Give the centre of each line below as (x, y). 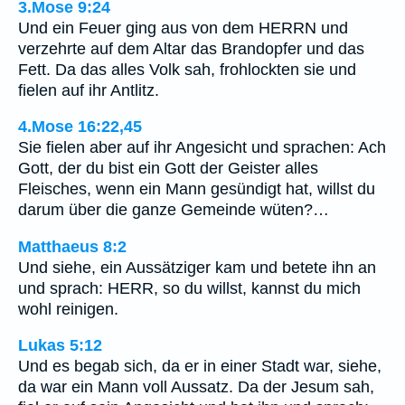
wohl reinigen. (68, 309)
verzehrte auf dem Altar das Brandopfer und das (191, 48)
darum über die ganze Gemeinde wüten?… (174, 210)
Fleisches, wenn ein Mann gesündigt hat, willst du (197, 189)
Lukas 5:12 (60, 346)
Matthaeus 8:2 (72, 246)
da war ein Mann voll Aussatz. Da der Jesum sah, (196, 387)
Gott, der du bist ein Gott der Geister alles (168, 169)
